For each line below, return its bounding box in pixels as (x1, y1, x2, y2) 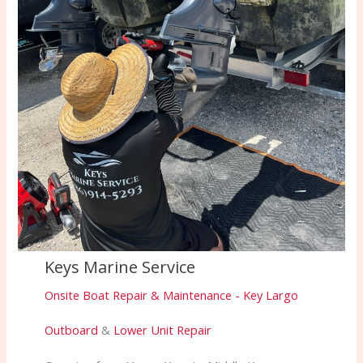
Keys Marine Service (44, 255, 195, 278)
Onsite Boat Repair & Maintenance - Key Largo (44, 286, 298, 303)
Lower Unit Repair (113, 322, 211, 339)
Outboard (44, 322, 98, 339)
